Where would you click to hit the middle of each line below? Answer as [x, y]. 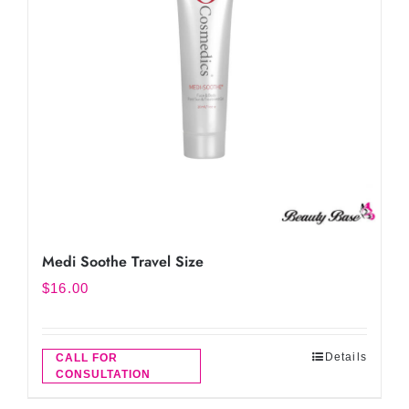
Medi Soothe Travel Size [123, 262]
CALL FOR [87, 358]
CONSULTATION [103, 374]
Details [346, 357]
